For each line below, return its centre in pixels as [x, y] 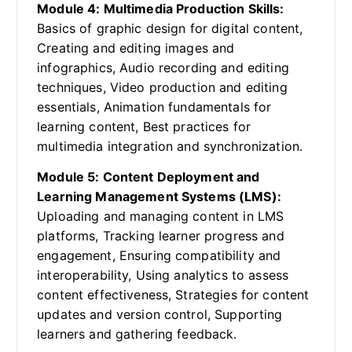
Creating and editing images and [136, 48]
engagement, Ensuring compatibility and [159, 256]
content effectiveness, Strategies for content [173, 295]
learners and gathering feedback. [137, 334]
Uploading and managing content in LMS [161, 216]
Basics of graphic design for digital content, [170, 29]
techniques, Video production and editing [162, 88]
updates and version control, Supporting [160, 315]
